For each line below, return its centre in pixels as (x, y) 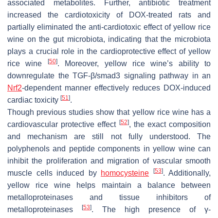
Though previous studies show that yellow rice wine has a (109, 112)
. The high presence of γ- (151, 209)
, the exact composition (170, 124)
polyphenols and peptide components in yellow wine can (109, 149)
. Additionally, (187, 173)
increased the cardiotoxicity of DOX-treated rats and (109, 15)
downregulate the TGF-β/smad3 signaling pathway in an (109, 76)
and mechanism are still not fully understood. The (109, 136)
